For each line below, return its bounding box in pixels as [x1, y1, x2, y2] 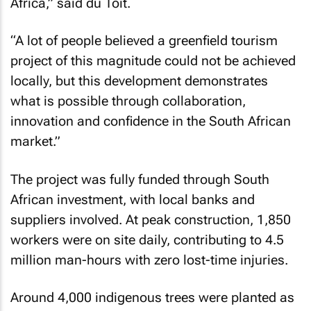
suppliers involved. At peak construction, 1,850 [10, 211, 291, 228]
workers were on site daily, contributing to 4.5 [10, 231, 284, 248]
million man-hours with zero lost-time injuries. [10, 251, 288, 268]
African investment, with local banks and [10, 191, 255, 208]
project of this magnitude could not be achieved [10, 53, 296, 69]
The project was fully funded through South [10, 171, 269, 187]
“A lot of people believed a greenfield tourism [10, 33, 278, 49]
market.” [10, 133, 60, 149]
